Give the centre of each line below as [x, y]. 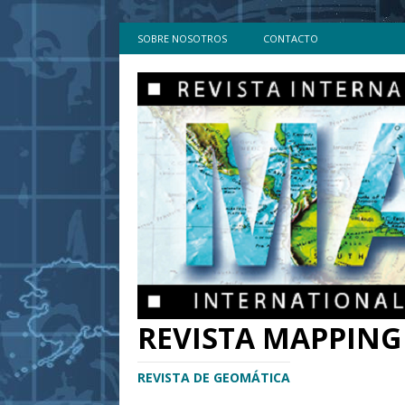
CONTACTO [291, 38]
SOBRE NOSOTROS [182, 38]
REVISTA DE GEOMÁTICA [214, 377]
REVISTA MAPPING [269, 338]
